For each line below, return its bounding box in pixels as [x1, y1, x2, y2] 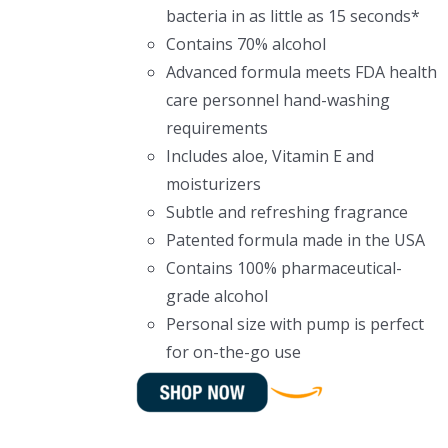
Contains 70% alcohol [165, 33, 326, 55]
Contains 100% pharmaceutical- [165, 257, 402, 279]
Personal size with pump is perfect [165, 313, 424, 335]
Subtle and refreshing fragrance [165, 201, 408, 223]
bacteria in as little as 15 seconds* [165, 5, 420, 27]
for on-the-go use [165, 341, 301, 363]
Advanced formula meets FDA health [165, 61, 437, 83]
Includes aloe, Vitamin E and [165, 145, 374, 167]
